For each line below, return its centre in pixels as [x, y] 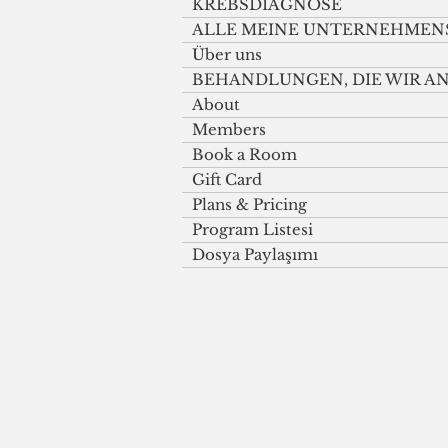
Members [229, 129]
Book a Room [244, 154]
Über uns [227, 54]
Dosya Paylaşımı [255, 254]
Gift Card [227, 179]
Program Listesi [252, 229]
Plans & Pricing [249, 204]
